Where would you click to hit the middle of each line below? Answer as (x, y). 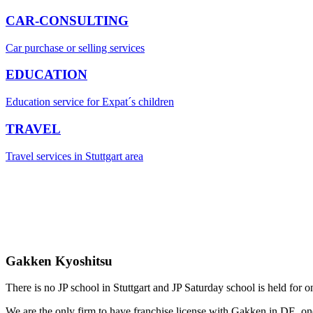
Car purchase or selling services (75, 48)
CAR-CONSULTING (67, 20)
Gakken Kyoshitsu (59, 261)
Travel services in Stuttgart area (74, 156)
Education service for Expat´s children (90, 102)
